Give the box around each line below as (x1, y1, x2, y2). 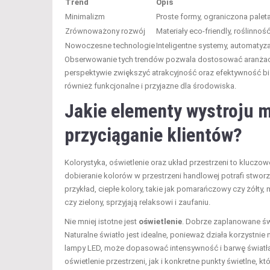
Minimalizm (65, 11, 105, 21)
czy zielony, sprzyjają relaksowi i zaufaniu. (64, 197, 210, 207)
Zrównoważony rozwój (65, 26, 145, 36)
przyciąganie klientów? (64, 123, 242, 146)
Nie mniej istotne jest (64, 216, 139, 226)
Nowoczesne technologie (65, 40, 155, 50)
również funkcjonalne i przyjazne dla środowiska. (64, 81, 236, 90)
